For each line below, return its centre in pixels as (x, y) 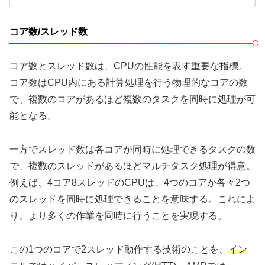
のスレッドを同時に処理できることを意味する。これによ (132, 199)
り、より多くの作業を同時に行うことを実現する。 (118, 216)
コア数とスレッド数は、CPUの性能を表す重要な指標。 (129, 66)
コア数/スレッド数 (49, 32)
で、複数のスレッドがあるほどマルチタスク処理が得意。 (132, 166)
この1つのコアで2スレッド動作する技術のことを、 (119, 249)
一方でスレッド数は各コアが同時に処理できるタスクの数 (132, 150)
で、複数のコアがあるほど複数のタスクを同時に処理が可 (132, 99)
